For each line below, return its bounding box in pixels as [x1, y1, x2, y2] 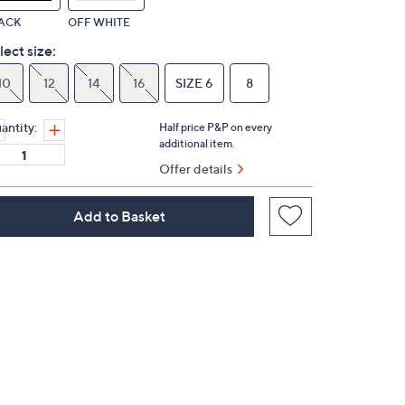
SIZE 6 [175, 75, 213, 90]
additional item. [159, 137, 235, 150]
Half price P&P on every [159, 120, 272, 134]
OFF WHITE [68, 15, 130, 29]
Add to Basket [72, 207, 165, 225]
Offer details [159, 161, 232, 176]
